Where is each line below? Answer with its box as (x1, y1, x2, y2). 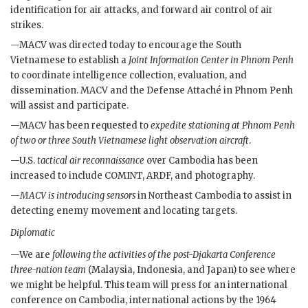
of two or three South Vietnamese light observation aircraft (10, 134, 249, 146)
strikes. (10, 19, 43, 32)
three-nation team (10, 263, 86, 276)
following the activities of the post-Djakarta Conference (52, 248, 276, 261)
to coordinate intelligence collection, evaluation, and (10, 69, 247, 81)
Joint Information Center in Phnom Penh (129, 54, 294, 66)
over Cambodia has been (144, 154, 258, 166)
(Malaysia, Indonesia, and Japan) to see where (86, 263, 296, 276)
